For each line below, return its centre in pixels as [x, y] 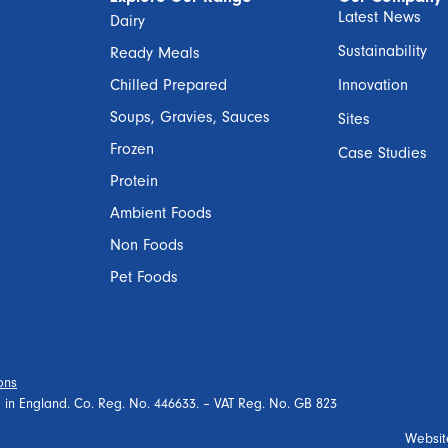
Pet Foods [144, 276]
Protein [134, 180]
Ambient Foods [161, 212]
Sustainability [382, 50]
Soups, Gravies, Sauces [190, 116]
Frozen [132, 148]
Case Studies [382, 152]
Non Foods [147, 244]
